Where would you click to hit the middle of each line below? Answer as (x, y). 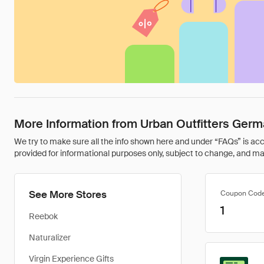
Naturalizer (50, 237)
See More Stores (68, 194)
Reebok (43, 216)
